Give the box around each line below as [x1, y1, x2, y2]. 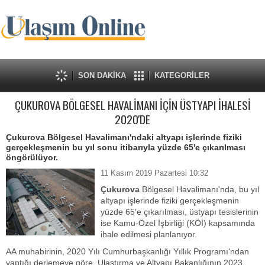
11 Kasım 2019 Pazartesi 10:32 [101, 169, 208, 177]
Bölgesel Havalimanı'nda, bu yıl [140, 185, 259, 194]
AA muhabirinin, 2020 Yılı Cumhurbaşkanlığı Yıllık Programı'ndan [6, 247, 249, 256]
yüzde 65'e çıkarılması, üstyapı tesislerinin [101, 207, 258, 216]
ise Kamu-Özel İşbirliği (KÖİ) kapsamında [101, 218, 255, 228]
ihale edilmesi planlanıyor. [101, 230, 197, 239]
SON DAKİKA [78, 71, 126, 80]
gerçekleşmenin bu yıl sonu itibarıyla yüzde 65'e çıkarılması [6, 143, 245, 152]
